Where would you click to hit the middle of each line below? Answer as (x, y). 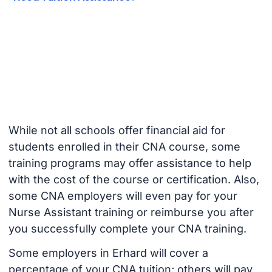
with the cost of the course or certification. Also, (134, 179)
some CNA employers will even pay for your (123, 195)
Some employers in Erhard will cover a (108, 253)
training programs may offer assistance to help (130, 163)
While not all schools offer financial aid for (117, 130)
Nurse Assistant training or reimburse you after (131, 212)
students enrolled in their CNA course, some (124, 146)
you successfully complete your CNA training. (127, 228)
